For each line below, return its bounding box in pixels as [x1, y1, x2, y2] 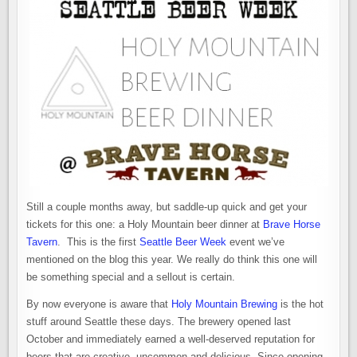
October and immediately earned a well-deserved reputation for [26, 333, 316, 345]
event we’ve [226, 236, 285, 248]
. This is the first [57, 236, 140, 248]
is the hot [277, 298, 324, 310]
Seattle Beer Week [139, 236, 227, 248]
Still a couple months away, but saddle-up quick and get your [26, 201, 308, 213]
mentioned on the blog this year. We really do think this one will [26, 253, 318, 265]
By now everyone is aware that [26, 298, 172, 310]
